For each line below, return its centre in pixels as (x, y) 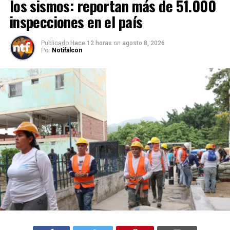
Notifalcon (67, 50)
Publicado (55, 43)
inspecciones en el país (76, 21)
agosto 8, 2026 (143, 43)
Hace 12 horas (92, 43)
